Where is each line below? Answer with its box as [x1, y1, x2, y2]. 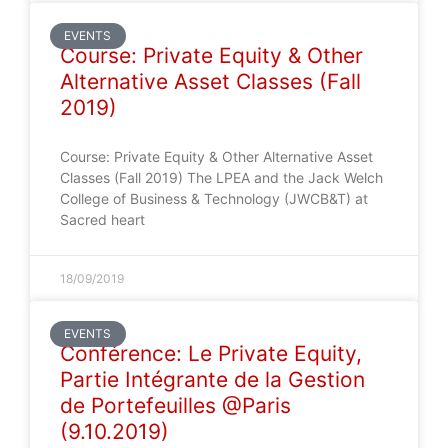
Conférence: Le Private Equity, [60, 341, 362, 366]
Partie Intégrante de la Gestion [60, 367, 365, 392]
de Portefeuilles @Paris [60, 393, 291, 418]
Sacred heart [60, 211, 145, 228]
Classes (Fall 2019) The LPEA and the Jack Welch [60, 169, 383, 186]
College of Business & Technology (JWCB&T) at [60, 190, 368, 207]
